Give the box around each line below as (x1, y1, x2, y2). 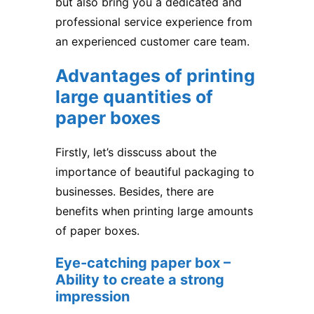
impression (55, 287, 130, 305)
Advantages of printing (55, 64, 255, 86)
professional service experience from (55, 14, 252, 29)
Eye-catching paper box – (55, 254, 231, 271)
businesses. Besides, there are (55, 184, 214, 198)
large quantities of (55, 86, 213, 107)
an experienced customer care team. (55, 34, 250, 48)
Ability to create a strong (55, 271, 224, 288)
